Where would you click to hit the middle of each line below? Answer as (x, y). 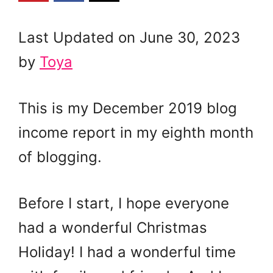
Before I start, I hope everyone (124, 203)
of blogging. (60, 157)
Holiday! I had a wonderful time (127, 252)
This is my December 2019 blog (128, 108)
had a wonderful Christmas (113, 227)
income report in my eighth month (136, 132)
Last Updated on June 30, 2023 (129, 37)
